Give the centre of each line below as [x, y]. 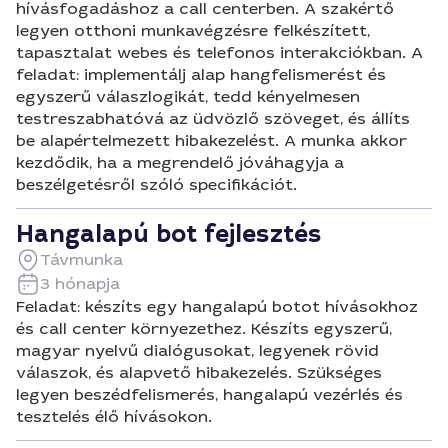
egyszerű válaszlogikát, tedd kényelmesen [188, 96]
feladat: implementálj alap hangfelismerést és [201, 74]
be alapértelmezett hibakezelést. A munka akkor [211, 140]
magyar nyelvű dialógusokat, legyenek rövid [197, 350]
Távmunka [81, 259]
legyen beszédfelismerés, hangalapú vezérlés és [209, 394]
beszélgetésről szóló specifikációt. [156, 184]
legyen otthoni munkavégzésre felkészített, [193, 30]
